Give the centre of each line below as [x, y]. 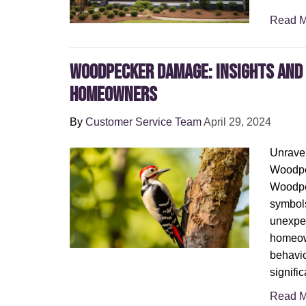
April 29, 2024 [237, 122]
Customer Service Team [143, 122]
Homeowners [113, 95]
